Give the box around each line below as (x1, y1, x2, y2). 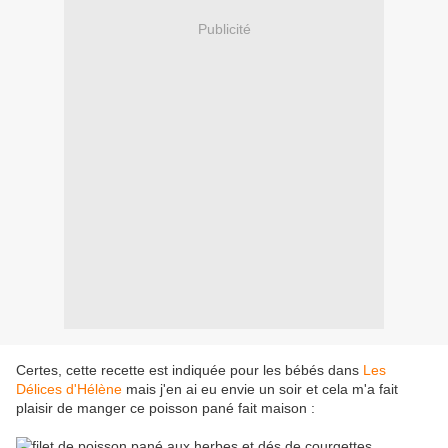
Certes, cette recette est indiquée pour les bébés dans (16, 362, 363, 379)
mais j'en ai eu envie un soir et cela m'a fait (122, 381, 398, 398)
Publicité (197, 20, 251, 37)
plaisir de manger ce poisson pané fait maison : (16, 400, 315, 417)
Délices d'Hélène (16, 381, 122, 398)
